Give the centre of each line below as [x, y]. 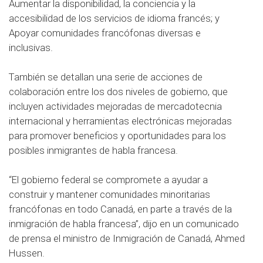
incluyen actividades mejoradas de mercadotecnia [115, 107]
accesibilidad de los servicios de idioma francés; [112, 18]
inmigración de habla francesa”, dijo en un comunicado [124, 224]
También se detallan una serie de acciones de [106, 77]
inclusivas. [31, 48]
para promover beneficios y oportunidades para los [117, 136]
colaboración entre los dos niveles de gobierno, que [118, 92]
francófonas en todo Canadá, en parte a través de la [120, 209]
